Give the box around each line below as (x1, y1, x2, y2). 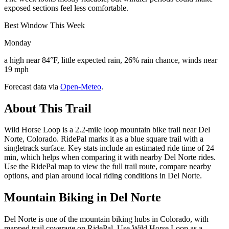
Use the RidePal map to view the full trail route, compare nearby (4, 162, 211, 171)
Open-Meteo (60, 82, 101, 91)
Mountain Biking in (4, 191, 110, 204)
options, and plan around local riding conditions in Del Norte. (4, 171, 202, 180)
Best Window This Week (4, 20, 85, 30)
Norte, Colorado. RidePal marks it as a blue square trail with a (4, 134, 203, 144)
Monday (4, 38, 31, 47)
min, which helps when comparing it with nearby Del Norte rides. (4, 153, 216, 162)
